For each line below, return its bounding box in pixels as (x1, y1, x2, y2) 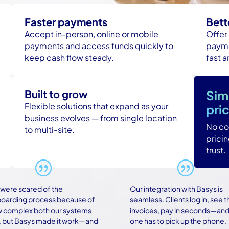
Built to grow (25, 87, 88, 101)
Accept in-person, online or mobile (25, 29, 159, 40)
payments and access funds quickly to (25, 40, 174, 52)
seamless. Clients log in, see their (117, 195, 226, 204)
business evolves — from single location (25, 112, 177, 124)
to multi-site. (25, 124, 75, 135)
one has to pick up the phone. (117, 216, 214, 226)
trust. (206, 145, 226, 156)
